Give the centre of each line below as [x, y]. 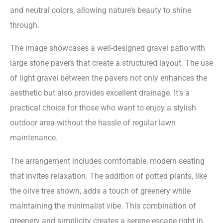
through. [25, 25]
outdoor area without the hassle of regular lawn [93, 123]
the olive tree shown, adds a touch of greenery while [100, 191]
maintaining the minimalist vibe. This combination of [103, 206]
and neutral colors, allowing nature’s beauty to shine [101, 10]
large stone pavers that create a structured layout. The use [111, 63]
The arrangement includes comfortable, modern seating [107, 161]
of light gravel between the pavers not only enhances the [109, 78]
